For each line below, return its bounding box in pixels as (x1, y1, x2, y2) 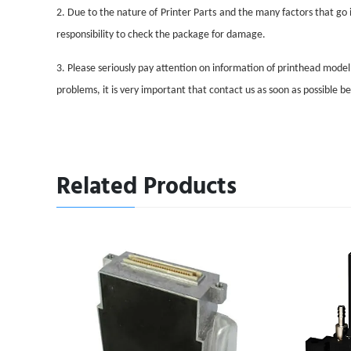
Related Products (56, 168, 237, 205)
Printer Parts (161, 7, 216, 19)
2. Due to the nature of (56, 7, 157, 19)
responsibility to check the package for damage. (56, 29, 266, 41)
